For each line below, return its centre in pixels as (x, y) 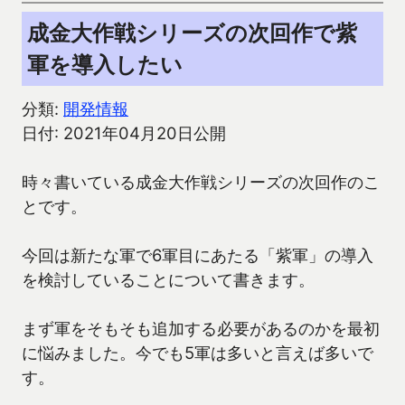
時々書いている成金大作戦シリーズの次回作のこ (201, 182)
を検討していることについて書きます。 (168, 280)
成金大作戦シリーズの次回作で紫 (192, 33)
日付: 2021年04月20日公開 (124, 133)
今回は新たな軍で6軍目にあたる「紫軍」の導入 (198, 255)
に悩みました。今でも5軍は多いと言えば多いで (198, 353)
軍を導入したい (105, 65)
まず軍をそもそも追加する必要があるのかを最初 (201, 329)
